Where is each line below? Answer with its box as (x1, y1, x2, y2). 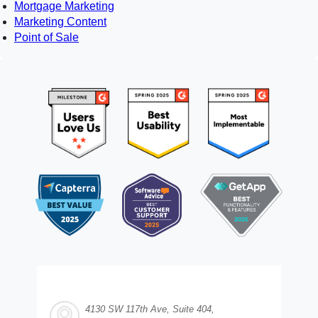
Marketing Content (14, 16, 106, 28)
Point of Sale (14, 31, 79, 44)
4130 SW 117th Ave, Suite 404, (84, 304, 214, 315)
